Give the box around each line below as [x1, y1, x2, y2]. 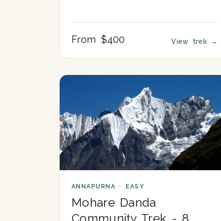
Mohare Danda [72, 195, 156, 210]
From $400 [72, 33, 125, 45]
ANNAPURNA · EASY [72, 183, 145, 190]
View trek [171, 37, 211, 45]
